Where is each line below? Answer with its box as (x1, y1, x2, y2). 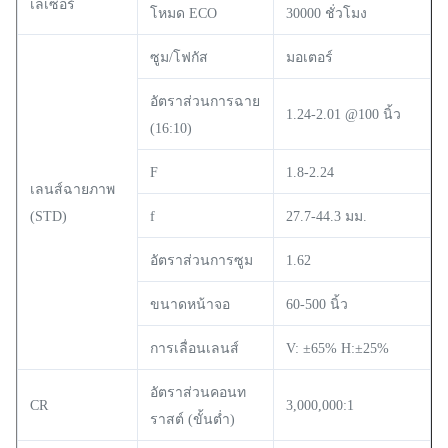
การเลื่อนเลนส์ (150, 340, 239, 356)
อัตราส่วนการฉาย (150, 93, 260, 109)
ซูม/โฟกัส (150, 49, 208, 65)
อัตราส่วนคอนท (150, 384, 246, 400)
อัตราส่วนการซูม (150, 252, 253, 268)
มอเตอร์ (286, 49, 333, 65)
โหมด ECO (150, 5, 217, 21)
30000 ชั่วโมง (286, 5, 367, 21)
